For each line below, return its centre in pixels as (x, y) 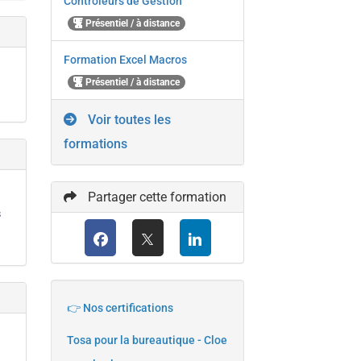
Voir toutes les (128, 120)
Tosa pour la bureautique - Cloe (147, 340)
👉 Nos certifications (122, 308)
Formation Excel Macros (126, 60)
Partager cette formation (156, 197)
